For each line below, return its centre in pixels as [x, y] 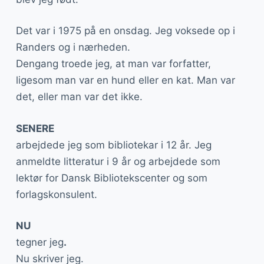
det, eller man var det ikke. [79, 97]
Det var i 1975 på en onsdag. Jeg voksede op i [125, 31]
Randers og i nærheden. [73, 47]
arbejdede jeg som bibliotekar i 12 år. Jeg [113, 145]
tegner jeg [39, 242]
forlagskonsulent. [56, 194]
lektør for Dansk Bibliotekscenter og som [111, 178]
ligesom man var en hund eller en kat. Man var [125, 80]
